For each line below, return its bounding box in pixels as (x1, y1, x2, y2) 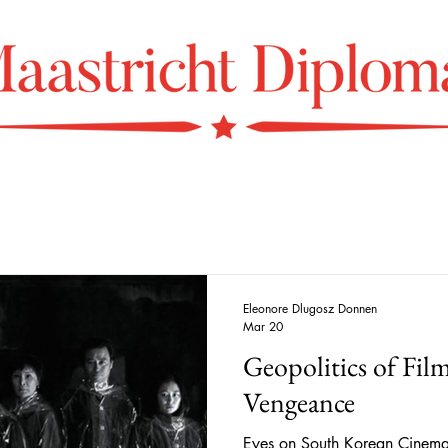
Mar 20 (243, 318, 283, 335)
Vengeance (243, 384, 355, 420)
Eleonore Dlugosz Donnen (243, 300, 377, 317)
